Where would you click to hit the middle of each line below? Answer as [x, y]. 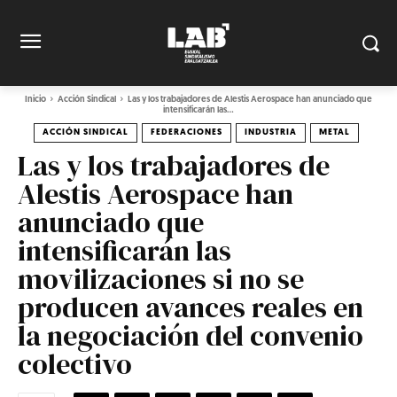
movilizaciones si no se [161, 279]
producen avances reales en [191, 307]
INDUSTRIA [271, 132]
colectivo [75, 364]
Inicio [35, 99]
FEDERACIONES [187, 132]
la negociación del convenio [191, 335]
